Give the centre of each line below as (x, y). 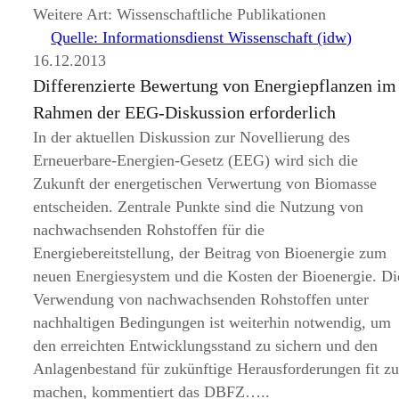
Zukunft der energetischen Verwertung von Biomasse (205, 183)
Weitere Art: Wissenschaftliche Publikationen (180, 14)
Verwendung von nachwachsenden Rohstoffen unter (201, 299)
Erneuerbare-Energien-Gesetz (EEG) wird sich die (196, 160)
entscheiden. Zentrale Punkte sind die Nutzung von (199, 207)
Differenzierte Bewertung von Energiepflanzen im (215, 85)
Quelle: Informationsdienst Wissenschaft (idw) (202, 37)
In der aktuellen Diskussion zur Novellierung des (192, 137)
